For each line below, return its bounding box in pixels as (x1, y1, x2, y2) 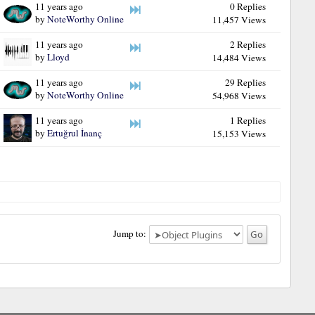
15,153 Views (212, 127, 266, 140)
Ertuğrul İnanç (47, 126, 103, 139)
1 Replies (229, 113, 266, 127)
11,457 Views (212, 13, 266, 26)
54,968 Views (212, 89, 266, 102)
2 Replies (229, 37, 266, 51)
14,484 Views (212, 51, 266, 64)
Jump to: (112, 227, 146, 240)
